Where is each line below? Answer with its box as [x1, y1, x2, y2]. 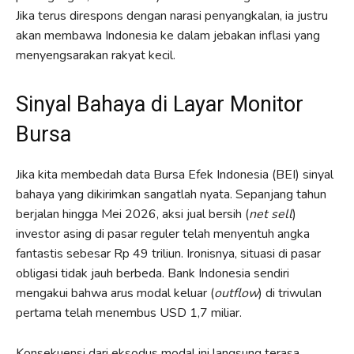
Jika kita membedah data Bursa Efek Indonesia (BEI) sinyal [16, 165, 333, 183]
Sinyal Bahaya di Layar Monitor [16, 91, 303, 117]
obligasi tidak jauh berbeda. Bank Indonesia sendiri [16, 264, 289, 282]
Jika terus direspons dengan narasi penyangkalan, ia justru [16, 6, 328, 24]
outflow [214, 284, 258, 302]
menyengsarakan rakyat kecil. [16, 46, 175, 64]
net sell [249, 205, 292, 223]
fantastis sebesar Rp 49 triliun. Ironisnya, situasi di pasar [16, 244, 321, 262]
